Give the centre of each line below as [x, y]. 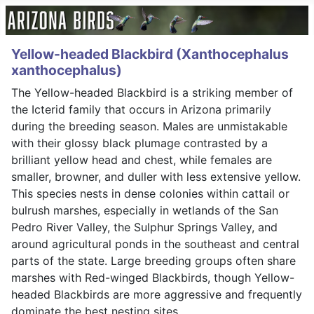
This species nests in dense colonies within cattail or [150, 193]
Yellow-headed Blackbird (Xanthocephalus [150, 54]
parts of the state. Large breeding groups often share [153, 260]
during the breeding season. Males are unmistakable [149, 126]
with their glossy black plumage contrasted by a [139, 143]
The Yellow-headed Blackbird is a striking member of [152, 92]
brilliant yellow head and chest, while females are [142, 159]
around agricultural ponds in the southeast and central [155, 244]
